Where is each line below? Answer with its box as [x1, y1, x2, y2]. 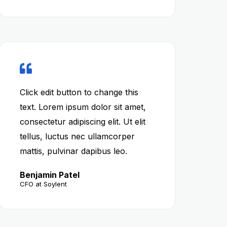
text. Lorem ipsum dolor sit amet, [19, 102, 146, 112]
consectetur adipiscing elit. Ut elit [19, 117, 145, 127]
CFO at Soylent [19, 180, 67, 188]
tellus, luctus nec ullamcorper [19, 131, 135, 141]
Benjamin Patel [19, 170, 80, 180]
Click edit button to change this [19, 87, 138, 97]
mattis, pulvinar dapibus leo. [19, 146, 127, 156]
